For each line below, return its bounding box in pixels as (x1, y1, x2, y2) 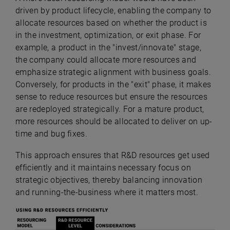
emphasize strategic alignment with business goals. (15, 67, 212, 77)
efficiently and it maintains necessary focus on (15, 163, 191, 172)
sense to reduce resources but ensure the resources (15, 92, 208, 102)
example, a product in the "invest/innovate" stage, (15, 43, 202, 52)
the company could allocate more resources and (15, 55, 197, 65)
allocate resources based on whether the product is (15, 18, 207, 28)
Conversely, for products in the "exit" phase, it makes (15, 80, 212, 89)
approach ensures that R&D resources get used (34, 150, 210, 160)
